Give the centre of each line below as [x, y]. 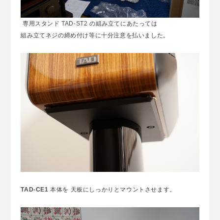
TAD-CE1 [35, 189]
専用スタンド [40, 24]
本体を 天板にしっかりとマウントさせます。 [112, 189]
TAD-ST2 [74, 24]
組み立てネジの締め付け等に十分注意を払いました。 [95, 36]
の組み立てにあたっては [123, 24]
